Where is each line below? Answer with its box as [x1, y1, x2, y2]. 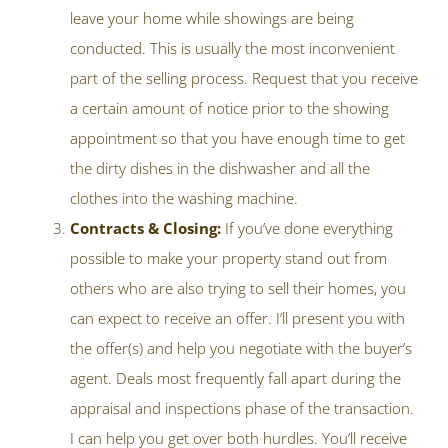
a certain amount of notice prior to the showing [70, 98, 389, 119]
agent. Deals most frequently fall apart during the [70, 368, 401, 389]
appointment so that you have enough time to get [70, 128, 405, 149]
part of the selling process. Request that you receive [70, 68, 418, 89]
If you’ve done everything [225, 218, 393, 239]
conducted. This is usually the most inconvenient [70, 38, 395, 59]
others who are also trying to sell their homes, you [70, 278, 406, 299]
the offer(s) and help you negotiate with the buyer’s [70, 338, 412, 359]
